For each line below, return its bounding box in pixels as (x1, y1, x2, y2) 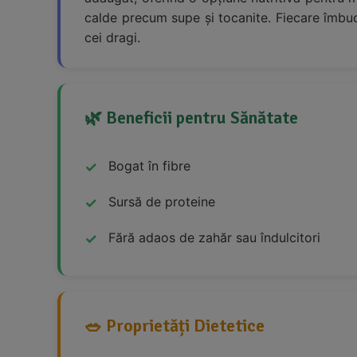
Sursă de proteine (108, 194, 215, 210)
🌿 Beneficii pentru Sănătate (84, 107, 298, 129)
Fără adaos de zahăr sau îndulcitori (108, 229, 320, 246)
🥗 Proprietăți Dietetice (84, 315, 265, 337)
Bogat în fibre (108, 158, 190, 175)
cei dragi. (84, 29, 140, 46)
